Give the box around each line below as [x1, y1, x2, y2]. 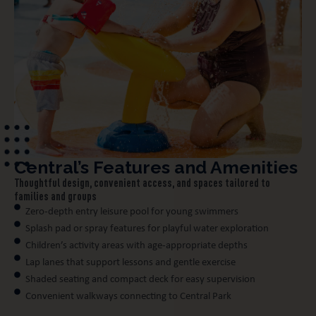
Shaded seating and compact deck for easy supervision [25, 274, 256, 285]
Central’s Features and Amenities [14, 157, 298, 178]
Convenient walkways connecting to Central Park [25, 291, 232, 302]
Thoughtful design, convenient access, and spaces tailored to [14, 178, 270, 189]
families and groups [14, 191, 97, 202]
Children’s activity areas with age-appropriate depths [25, 241, 248, 251]
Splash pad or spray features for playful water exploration [25, 224, 269, 234]
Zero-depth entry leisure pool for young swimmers [25, 207, 239, 217]
